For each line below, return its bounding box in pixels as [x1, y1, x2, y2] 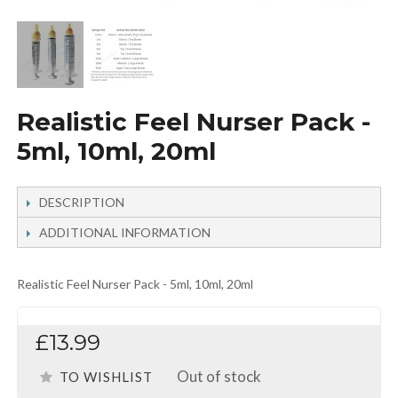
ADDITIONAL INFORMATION [38, 225, 211, 241]
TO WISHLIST [59, 369, 153, 386]
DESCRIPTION [38, 195, 124, 211]
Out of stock [176, 367, 261, 386]
